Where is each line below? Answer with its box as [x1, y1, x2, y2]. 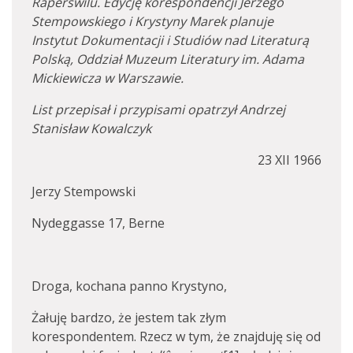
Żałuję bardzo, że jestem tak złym [32, 309, 226, 326]
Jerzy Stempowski [32, 183, 136, 200]
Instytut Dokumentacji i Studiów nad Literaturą [32, 32, 309, 49]
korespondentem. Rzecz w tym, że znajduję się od [32, 328, 321, 345]
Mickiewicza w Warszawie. [32, 69, 184, 87]
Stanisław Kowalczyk [32, 120, 151, 137]
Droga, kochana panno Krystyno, [32, 277, 227, 295]
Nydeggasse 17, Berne [32, 214, 165, 232]
